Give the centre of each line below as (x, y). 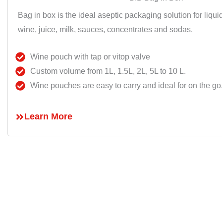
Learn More (48, 117)
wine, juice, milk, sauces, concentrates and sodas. (105, 30)
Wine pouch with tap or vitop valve (90, 57)
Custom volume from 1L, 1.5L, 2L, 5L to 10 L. (108, 71)
